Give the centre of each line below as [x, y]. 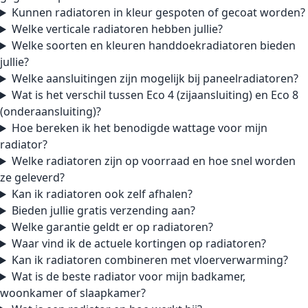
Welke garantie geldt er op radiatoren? [112, 227]
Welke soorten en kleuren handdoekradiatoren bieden [153, 46]
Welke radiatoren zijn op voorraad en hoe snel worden [153, 161]
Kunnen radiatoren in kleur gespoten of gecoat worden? [158, 13]
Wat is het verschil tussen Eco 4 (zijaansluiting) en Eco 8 [155, 95]
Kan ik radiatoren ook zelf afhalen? [102, 194]
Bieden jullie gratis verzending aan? [103, 211]
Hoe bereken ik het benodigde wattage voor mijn [139, 128]
